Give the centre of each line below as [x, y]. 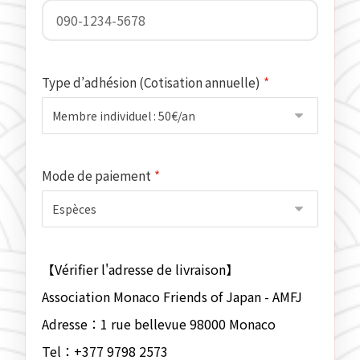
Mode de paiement [97, 176]
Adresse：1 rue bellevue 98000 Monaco [159, 324]
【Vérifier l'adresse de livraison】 [141, 270]
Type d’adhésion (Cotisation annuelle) [151, 82]
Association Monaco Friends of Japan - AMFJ [172, 297]
